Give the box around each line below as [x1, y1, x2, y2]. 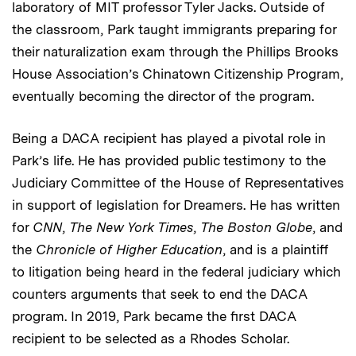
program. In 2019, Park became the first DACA [12, 308, 296, 324]
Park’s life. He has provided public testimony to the [12, 152, 326, 168]
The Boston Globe [200, 219, 312, 235]
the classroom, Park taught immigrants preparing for [12, 21, 336, 37]
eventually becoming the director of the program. [12, 87, 314, 104]
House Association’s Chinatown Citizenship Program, [12, 65, 343, 82]
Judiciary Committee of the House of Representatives [12, 174, 344, 191]
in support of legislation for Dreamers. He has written [12, 196, 340, 213]
